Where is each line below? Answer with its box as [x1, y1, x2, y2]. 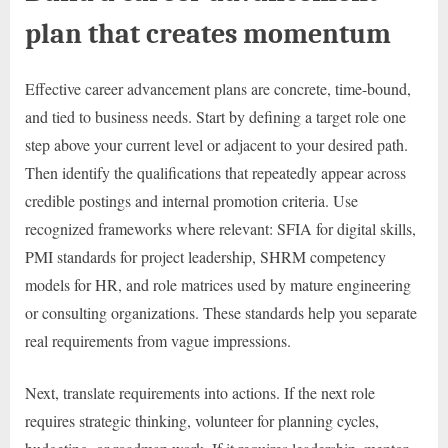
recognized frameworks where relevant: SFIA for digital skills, [25, 218, 416, 240]
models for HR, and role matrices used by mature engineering [25, 274, 411, 296]
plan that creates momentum [25, 16, 391, 50]
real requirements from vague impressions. [25, 330, 291, 352]
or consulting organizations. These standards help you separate [25, 302, 417, 324]
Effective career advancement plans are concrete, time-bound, [25, 78, 411, 100]
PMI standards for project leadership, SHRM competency [25, 246, 386, 268]
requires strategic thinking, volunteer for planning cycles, [25, 410, 379, 432]
